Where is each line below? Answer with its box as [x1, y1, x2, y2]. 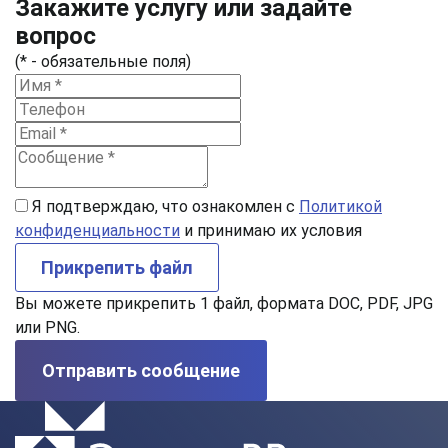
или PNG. [15, 318, 80, 337]
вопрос [15, 22, 96, 50]
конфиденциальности [15, 221, 180, 240]
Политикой [299, 197, 382, 216]
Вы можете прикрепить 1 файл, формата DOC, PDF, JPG [15, 294, 433, 313]
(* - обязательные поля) [15, 52, 191, 71]
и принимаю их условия [180, 221, 362, 240]
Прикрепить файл [41, 257, 193, 278]
